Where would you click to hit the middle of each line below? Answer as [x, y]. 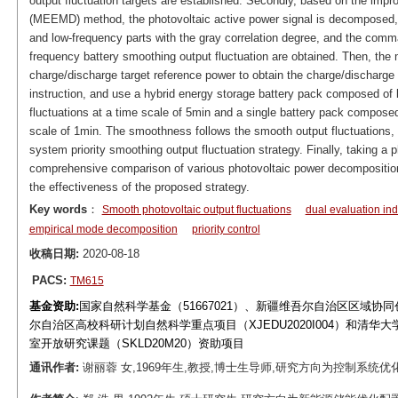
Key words [58, 209]
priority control [226, 229]
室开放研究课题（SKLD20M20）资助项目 [136, 343]
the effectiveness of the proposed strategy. [139, 187]
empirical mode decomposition [103, 229]
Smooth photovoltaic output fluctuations [196, 210]
